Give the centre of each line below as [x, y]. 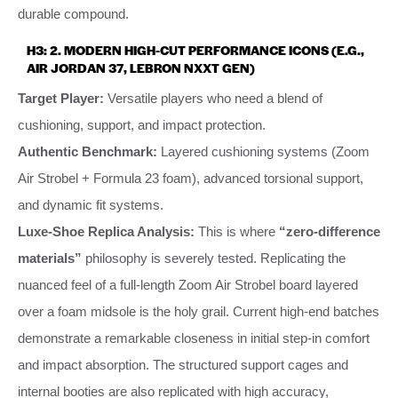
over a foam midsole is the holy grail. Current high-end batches [199, 311]
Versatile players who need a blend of [213, 98]
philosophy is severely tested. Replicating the [214, 258]
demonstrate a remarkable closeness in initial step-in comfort [194, 338]
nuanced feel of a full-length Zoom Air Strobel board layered [188, 284]
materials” [50, 258]
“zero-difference [330, 231]
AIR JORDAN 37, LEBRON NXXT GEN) [141, 67]
